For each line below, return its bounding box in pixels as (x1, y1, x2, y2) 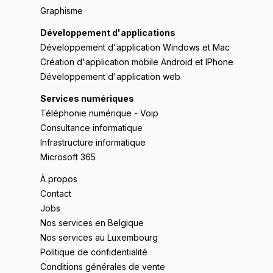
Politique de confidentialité (40, 247, 147, 257)
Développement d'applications (40, 27, 175, 38)
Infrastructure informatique (40, 137, 146, 147)
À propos (40, 174, 77, 184)
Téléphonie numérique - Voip (40, 108, 158, 118)
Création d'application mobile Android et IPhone (40, 57, 233, 67)
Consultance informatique (40, 122, 143, 133)
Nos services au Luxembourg (40, 232, 158, 243)
